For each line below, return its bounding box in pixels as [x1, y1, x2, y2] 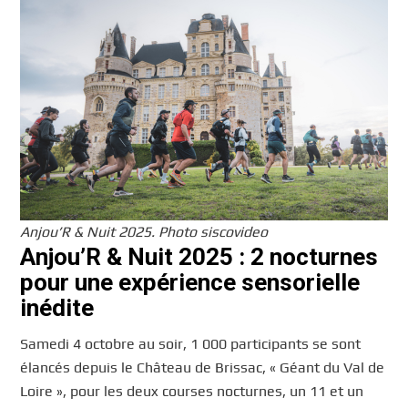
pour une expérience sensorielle [20, 268, 361, 296]
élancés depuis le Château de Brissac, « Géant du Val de [20, 359, 385, 377]
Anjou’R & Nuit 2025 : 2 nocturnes [20, 242, 379, 270]
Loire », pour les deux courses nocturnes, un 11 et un [20, 382, 364, 401]
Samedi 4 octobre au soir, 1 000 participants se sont [20, 335, 362, 353]
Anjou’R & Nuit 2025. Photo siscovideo [20, 222, 269, 240]
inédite [20, 293, 95, 321]
